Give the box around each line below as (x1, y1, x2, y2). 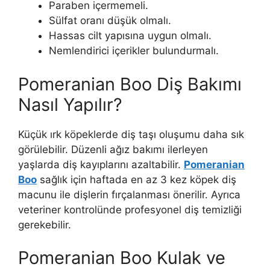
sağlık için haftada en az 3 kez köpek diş (37, 173, 236, 186)
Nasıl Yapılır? (18, 93, 122, 115)
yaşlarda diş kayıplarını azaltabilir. (18, 158, 184, 171)
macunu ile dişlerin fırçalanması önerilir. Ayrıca (18, 188, 240, 201)
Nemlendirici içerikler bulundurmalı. (49, 45, 219, 57)
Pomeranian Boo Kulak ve (18, 247, 225, 269)
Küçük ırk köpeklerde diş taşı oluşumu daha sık (18, 128, 244, 140)
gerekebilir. (18, 218, 71, 231)
